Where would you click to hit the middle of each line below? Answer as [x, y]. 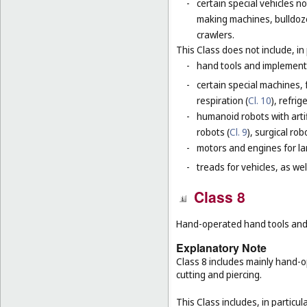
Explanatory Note [221, 248]
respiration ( [222, 100]
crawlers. [216, 34]
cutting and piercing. [219, 275]
